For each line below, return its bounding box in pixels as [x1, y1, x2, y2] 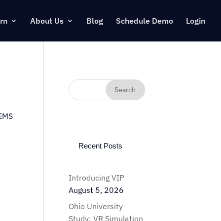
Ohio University [69, 201, 123, 211]
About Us [30, 16, 64, 26]
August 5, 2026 [69, 185, 124, 195]
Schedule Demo [116, 16, 173, 26]
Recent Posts [78, 142, 123, 150]
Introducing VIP [69, 173, 125, 183]
